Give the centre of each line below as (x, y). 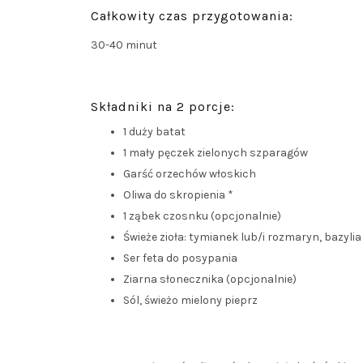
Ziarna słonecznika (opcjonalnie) (210, 280)
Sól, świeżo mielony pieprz (190, 301)
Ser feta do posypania (180, 258)
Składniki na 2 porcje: (163, 107)
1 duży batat (154, 132)
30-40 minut (124, 45)
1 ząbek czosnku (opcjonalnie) (202, 216)
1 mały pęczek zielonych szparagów (216, 153)
